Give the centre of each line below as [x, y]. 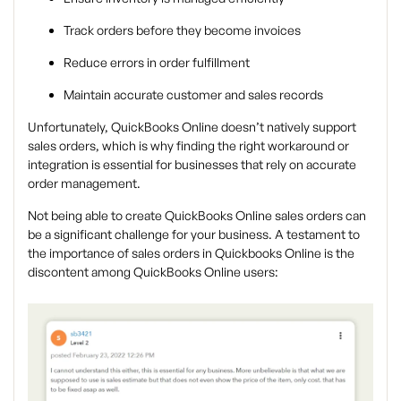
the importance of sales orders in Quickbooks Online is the [191, 253]
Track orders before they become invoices [182, 30]
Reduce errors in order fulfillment [157, 63]
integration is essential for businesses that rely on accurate [192, 165]
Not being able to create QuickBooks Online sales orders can [197, 216]
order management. [84, 183]
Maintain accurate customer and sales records [193, 95]
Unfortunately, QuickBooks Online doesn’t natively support [192, 127]
